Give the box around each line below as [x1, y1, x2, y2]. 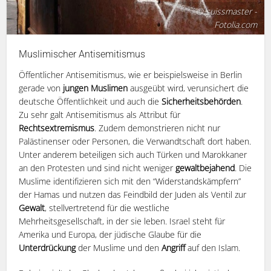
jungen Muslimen [63, 82, 128, 94]
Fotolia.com [214, 18, 257, 30]
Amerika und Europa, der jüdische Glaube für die [19, 228, 202, 240]
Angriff [162, 241, 188, 253]
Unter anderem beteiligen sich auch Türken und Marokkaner [19, 148, 247, 160]
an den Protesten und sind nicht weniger [19, 162, 176, 174]
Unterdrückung [19, 241, 79, 253]
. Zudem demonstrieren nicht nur [94, 122, 221, 134]
